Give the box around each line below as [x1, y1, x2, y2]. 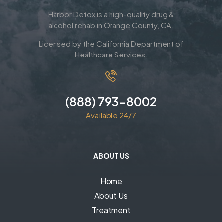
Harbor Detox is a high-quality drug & [48, 9, 174, 19]
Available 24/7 [86, 110, 136, 120]
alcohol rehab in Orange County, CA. [48, 20, 174, 30]
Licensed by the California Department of [38, 38, 184, 48]
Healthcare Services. [74, 49, 148, 59]
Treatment [91, 204, 131, 215]
